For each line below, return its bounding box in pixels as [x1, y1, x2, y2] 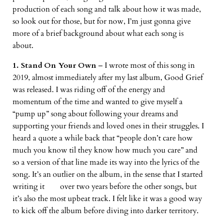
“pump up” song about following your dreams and [12, 108, 178, 119]
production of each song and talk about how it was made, [12, 3, 201, 15]
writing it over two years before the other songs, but [12, 181, 197, 192]
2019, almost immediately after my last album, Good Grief [12, 72, 203, 83]
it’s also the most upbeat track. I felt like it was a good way [12, 193, 202, 204]
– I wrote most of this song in [96, 60, 195, 71]
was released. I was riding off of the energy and [12, 84, 165, 95]
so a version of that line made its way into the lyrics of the [12, 156, 200, 168]
